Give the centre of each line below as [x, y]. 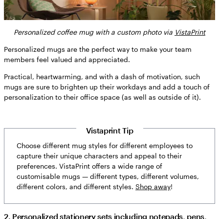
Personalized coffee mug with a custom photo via [94, 32]
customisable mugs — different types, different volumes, [108, 176]
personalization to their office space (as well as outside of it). [103, 97]
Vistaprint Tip [109, 130]
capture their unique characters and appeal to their [99, 155]
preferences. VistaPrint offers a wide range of [89, 166]
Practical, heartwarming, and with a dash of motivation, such [102, 76]
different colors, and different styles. [76, 186]
